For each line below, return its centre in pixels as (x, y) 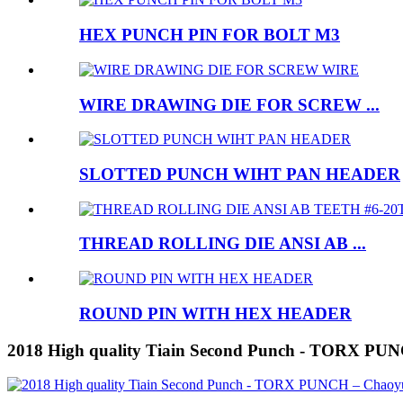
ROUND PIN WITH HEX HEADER (215, 313)
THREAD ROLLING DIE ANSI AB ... (223, 244)
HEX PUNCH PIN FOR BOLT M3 (210, 35)
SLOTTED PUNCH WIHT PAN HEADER (240, 174)
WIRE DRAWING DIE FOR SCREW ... (229, 104)
